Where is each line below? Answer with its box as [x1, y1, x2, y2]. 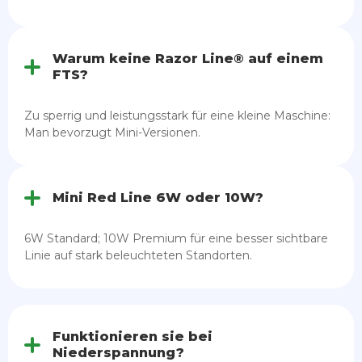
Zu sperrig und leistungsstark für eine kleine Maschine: [24, 107, 330, 123]
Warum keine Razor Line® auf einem [53, 50, 323, 66]
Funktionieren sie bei [53, 328, 213, 344]
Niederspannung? [53, 344, 184, 360]
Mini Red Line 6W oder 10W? [53, 189, 263, 205]
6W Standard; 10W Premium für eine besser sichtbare [24, 230, 328, 246]
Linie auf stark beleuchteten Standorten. [24, 247, 252, 263]
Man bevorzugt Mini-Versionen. [24, 124, 200, 140]
